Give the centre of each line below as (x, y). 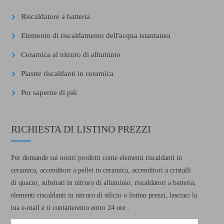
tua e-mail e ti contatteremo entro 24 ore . (70, 208)
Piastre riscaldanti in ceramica (67, 73)
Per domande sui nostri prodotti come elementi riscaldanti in (97, 158)
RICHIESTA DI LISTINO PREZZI (81, 129)
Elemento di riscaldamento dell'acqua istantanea (96, 35)
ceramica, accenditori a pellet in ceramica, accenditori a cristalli (101, 170)
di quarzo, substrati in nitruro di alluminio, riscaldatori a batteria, (104, 183)
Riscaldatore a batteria (56, 16)
